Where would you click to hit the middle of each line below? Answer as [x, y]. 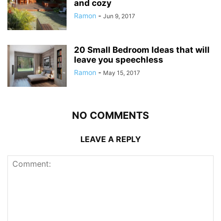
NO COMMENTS [110, 116]
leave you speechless [119, 60]
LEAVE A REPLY [110, 139]
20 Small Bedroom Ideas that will [142, 50]
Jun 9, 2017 [119, 16]
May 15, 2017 [122, 73]
